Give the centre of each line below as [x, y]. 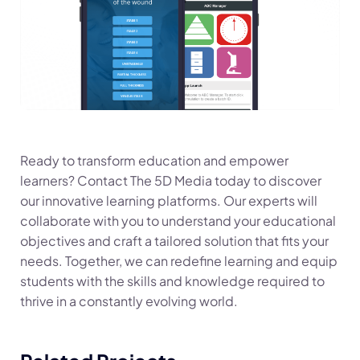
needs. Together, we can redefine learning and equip [179, 261]
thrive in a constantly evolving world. [129, 301]
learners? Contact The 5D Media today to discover [171, 181]
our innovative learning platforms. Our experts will [169, 201]
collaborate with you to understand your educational [178, 221]
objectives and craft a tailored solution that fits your [174, 241]
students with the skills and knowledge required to [172, 281]
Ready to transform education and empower [154, 161]
